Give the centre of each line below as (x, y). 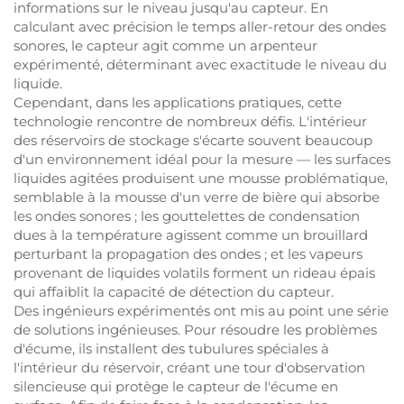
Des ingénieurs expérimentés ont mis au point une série (201, 311)
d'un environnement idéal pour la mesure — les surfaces (202, 159)
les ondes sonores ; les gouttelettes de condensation (187, 216)
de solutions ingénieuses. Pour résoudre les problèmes (195, 330)
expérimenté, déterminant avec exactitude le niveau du (200, 64)
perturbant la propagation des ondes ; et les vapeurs (188, 254)
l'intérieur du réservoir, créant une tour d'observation (189, 367)
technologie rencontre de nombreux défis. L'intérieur (190, 121)
